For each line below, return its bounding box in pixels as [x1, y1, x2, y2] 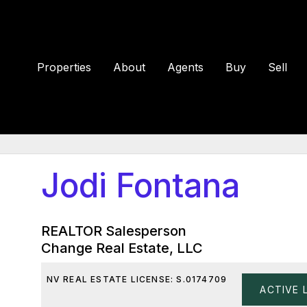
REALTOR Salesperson [40, 223, 186, 239]
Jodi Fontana [40, 165, 240, 206]
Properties [37, 60, 91, 74]
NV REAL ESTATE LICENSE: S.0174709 [46, 274, 228, 284]
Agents [167, 60, 204, 74]
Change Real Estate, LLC [40, 240, 203, 256]
